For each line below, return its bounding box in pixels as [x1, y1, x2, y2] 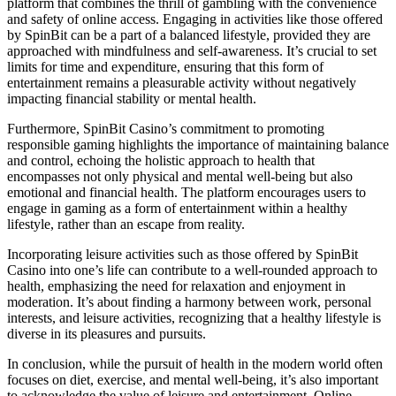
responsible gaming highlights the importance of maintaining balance [7, 137, 389, 153]
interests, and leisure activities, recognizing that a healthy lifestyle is [7, 310, 381, 326]
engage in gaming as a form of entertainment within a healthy [7, 201, 347, 217]
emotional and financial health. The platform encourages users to [7, 185, 366, 201]
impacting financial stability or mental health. [7, 91, 256, 107]
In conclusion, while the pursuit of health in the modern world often [7, 356, 383, 372]
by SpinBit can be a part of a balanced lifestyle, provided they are [7, 27, 370, 43]
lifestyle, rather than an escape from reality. [7, 217, 245, 232]
